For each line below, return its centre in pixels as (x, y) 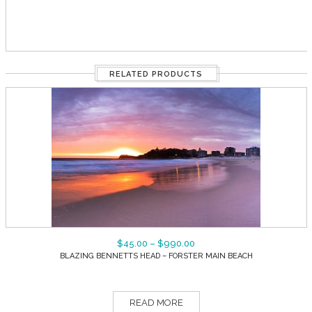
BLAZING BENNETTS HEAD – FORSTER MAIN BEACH (156, 256)
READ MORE (156, 303)
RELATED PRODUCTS (156, 75)
